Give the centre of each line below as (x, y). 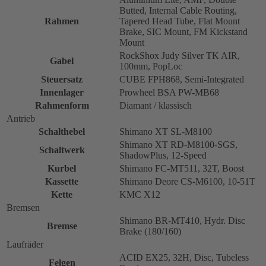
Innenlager (62, 92)
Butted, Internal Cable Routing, (178, 10)
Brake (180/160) (150, 231)
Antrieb (21, 118)
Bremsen (23, 207)
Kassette (62, 181)
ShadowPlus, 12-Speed (163, 155)
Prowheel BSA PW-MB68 (169, 92)
